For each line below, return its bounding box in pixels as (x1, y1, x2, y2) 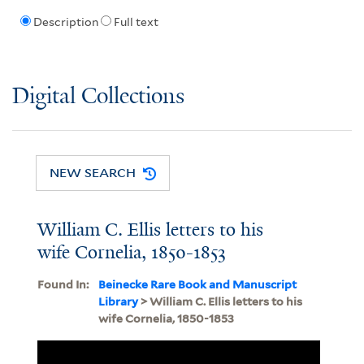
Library (97, 294, 138, 308)
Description (32, 15, 98, 29)
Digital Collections (12, 84, 184, 110)
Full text (113, 15, 158, 29)
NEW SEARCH (50, 164, 136, 181)
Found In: (37, 277, 89, 291)
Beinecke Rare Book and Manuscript (97, 277, 297, 291)
